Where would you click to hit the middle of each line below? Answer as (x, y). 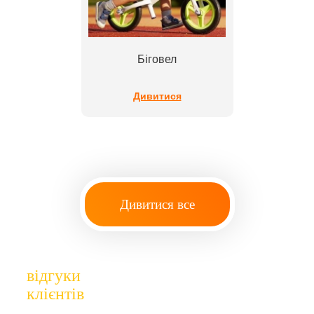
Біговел (157, 59)
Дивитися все (157, 204)
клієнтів (55, 293)
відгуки (54, 275)
